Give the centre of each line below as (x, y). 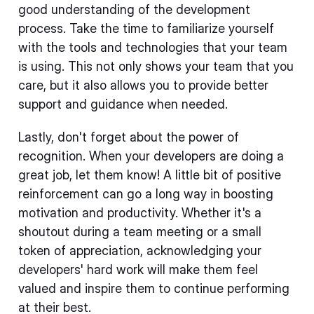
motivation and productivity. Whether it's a (140, 213)
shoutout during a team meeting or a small (140, 232)
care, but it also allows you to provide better (143, 85)
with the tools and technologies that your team (153, 47)
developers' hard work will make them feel (138, 269)
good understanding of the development (134, 9)
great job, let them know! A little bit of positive (150, 175)
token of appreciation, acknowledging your (140, 251)
